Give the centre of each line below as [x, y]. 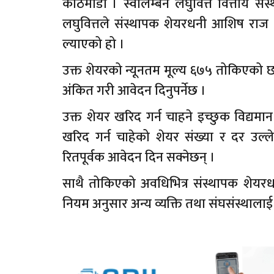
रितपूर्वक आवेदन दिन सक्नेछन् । [139, 157]
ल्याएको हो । [94, 44]
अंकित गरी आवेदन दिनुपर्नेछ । [134, 91]
